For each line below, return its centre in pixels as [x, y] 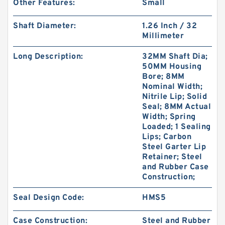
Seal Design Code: [49, 198]
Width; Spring [169, 117]
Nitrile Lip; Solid [175, 97]
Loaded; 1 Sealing [177, 127]
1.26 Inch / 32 [170, 26]
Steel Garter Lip [174, 147]
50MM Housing [172, 67]
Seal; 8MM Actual [177, 107]
